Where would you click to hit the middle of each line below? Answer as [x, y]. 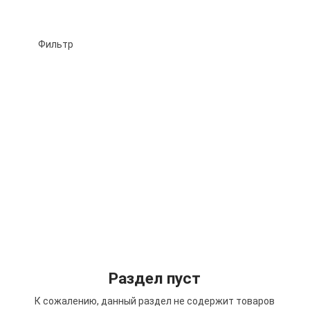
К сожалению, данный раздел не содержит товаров [155, 301]
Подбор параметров [72, 89]
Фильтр [56, 44]
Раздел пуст [155, 278]
